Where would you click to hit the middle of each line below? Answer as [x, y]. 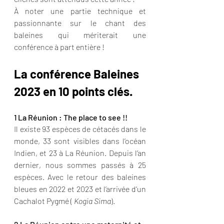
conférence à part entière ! [60, 47]
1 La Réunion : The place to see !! [71, 117]
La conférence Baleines [78, 74]
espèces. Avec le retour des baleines [80, 177]
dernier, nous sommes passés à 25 [80, 165]
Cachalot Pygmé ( [44, 201]
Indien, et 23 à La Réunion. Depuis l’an [80, 153]
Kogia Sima [92, 201]
